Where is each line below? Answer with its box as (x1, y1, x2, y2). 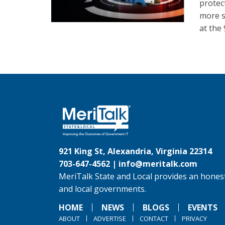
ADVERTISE (93, 214, 126, 223)
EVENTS (188, 202, 217, 213)
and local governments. (59, 183, 146, 194)
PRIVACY (182, 214, 207, 223)
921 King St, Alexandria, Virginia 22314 (59, 146, 212, 157)
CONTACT (140, 214, 168, 223)
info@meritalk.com (119, 158, 197, 169)
